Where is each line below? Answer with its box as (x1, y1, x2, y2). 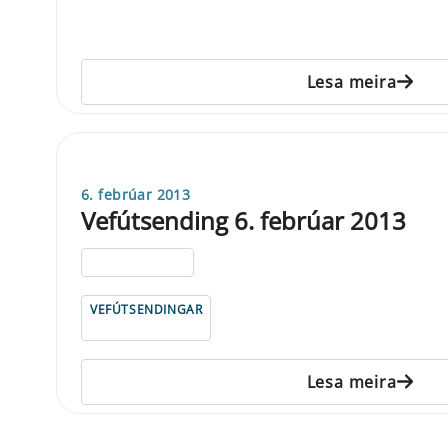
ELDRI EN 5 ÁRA (90, 253, 186, 271)
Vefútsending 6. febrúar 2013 (81, 203, 406, 237)
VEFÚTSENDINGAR (90, 300, 203, 318)
